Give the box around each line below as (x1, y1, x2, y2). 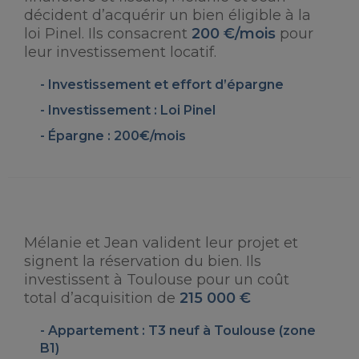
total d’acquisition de (24, 289, 179, 307)
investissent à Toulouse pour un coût (24, 271, 289, 288)
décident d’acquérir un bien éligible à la (24, 6, 311, 24)
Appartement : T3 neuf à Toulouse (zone (48, 323, 316, 338)
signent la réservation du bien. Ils (24, 252, 261, 270)
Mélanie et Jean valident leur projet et (24, 234, 298, 252)
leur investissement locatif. (24, 43, 216, 61)
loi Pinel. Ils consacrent (24, 25, 192, 42)
